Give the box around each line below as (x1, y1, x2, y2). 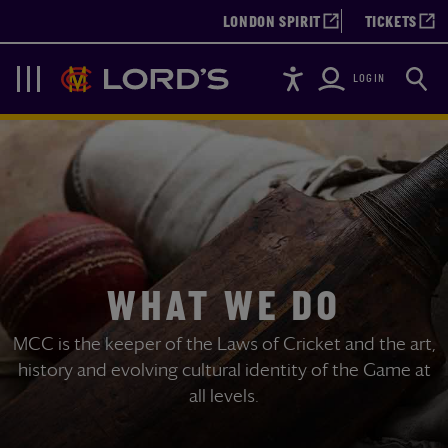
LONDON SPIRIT (222, 15, 322, 31)
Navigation (20, 72, 102, 93)
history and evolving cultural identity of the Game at (17, 358, 431, 380)
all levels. (189, 384, 259, 406)
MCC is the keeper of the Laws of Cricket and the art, (12, 332, 436, 354)
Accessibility (273, 61, 368, 81)
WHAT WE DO (106, 287, 342, 331)
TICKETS (364, 15, 417, 31)
